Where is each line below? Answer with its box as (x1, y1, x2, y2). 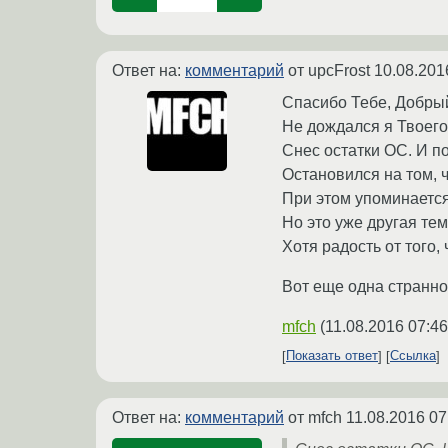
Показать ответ (286, 348, 378, 364)
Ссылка (390, 348, 436, 364)
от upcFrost (284, 61, 374, 79)
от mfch (284, 408, 346, 426)
